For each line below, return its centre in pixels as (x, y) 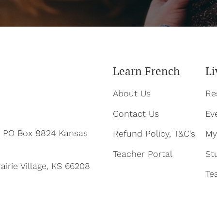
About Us (132, 93)
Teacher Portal (143, 154)
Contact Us (136, 113)
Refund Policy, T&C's (154, 134)
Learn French (147, 71)
